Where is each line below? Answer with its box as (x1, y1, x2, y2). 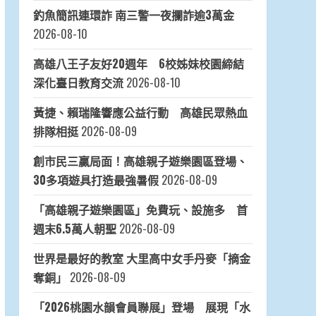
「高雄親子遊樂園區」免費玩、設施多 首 (32, 201, 248, 219)
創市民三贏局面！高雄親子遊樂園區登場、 (32, 152, 248, 170)
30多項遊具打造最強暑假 (32, 171, 159, 189)
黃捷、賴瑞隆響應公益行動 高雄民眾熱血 (32, 104, 248, 121)
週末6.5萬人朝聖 (32, 220, 116, 238)
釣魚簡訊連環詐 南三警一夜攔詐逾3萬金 (32, 6, 234, 24)
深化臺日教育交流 (32, 74, 123, 92)
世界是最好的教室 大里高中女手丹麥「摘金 (32, 250, 250, 267)
